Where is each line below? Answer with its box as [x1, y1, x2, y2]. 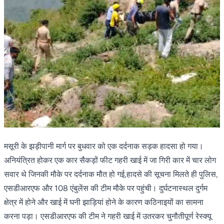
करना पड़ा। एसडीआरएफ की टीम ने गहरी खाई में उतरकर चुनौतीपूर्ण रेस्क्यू [4, 211, 211, 221]
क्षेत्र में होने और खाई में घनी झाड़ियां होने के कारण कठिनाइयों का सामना [4, 197, 203, 207]
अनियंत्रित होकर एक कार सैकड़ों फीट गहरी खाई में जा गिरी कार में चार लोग [4, 155, 216, 165]
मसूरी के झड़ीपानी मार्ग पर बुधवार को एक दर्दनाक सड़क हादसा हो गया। [4, 141, 203, 151]
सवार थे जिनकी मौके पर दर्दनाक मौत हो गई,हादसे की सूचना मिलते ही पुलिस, [4, 169, 218, 179]
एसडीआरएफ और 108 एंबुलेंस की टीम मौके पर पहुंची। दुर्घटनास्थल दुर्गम [4, 183, 207, 193]
